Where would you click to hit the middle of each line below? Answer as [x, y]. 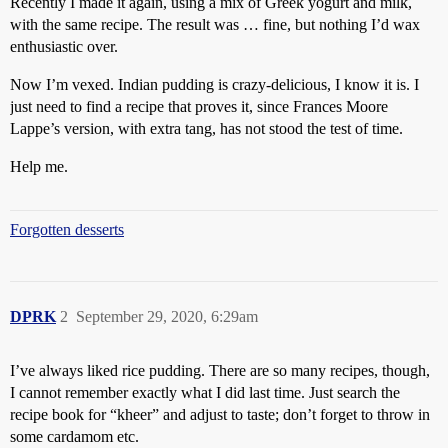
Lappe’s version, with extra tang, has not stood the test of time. [206, 129]
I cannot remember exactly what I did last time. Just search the [205, 393]
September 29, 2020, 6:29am [167, 317]
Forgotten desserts [67, 230]
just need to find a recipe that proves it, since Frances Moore [199, 107]
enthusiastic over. [64, 47]
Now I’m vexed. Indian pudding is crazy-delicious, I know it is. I [214, 85]
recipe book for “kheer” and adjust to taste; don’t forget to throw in [220, 415]
